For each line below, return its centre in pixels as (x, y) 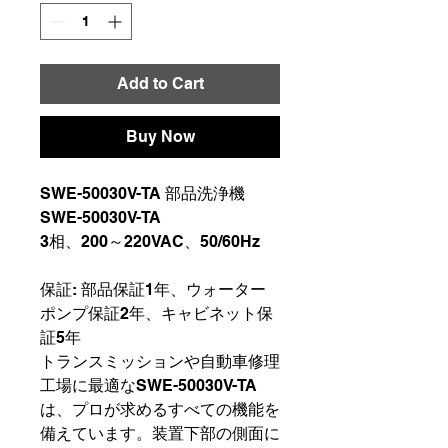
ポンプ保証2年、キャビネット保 (156, 313)
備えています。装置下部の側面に (160, 433)
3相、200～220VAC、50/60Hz (150, 241)
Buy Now (160, 136)
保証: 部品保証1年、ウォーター (153, 289)
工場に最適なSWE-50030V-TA (148, 385)
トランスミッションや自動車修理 (160, 361)
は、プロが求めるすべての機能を (160, 409)
